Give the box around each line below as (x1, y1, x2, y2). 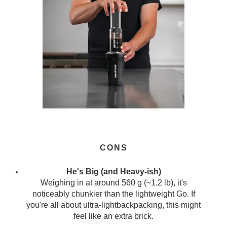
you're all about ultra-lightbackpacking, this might (26, 200, 201, 209)
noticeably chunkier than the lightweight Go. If (32, 189, 195, 198)
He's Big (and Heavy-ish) (66, 167, 161, 176)
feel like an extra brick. (73, 211, 154, 220)
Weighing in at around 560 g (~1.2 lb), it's (40, 178, 187, 187)
